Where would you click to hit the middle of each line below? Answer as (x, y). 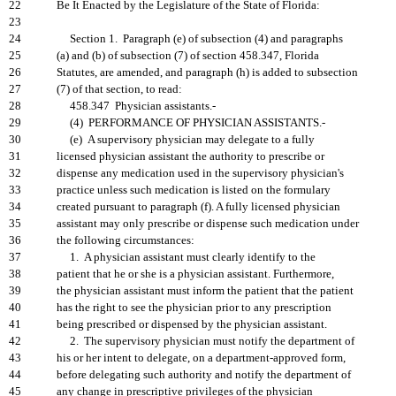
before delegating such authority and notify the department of (204, 375)
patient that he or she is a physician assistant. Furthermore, (195, 274)
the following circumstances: (126, 240)
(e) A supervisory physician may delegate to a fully (186, 140)
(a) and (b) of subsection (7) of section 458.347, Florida (188, 56)
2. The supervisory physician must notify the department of (206, 341)
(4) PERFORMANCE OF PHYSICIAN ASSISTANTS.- (191, 123)
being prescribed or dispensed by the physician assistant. (192, 324)
